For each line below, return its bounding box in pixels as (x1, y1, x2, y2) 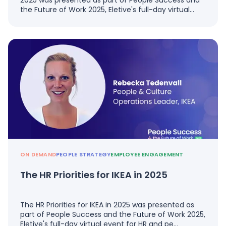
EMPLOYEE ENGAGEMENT (110, 150, 184, 159)
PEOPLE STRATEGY (55, 150, 111, 159)
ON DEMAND (20, 150, 56, 159)
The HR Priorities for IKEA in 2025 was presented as (20, 200, 194, 210)
